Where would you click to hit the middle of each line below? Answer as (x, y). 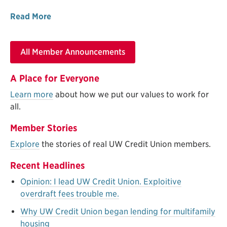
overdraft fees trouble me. (70, 194)
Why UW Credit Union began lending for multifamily (118, 212)
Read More (31, 17)
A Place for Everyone (55, 78)
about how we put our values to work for (131, 94)
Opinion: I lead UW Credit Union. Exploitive (101, 181)
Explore (25, 144)
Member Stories (44, 128)
